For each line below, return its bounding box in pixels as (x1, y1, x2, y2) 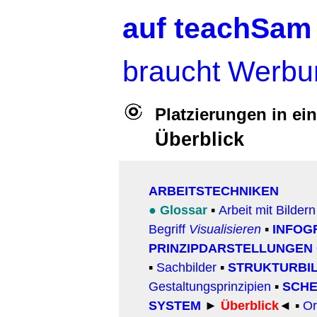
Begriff (149, 221, 189, 236)
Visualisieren (189, 221, 261, 236)
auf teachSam (122, 12, 311, 45)
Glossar (160, 202, 211, 217)
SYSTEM (149, 298, 201, 313)
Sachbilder (156, 260, 217, 275)
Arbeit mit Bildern (219, 202, 316, 217)
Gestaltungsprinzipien (149, 279, 271, 294)
